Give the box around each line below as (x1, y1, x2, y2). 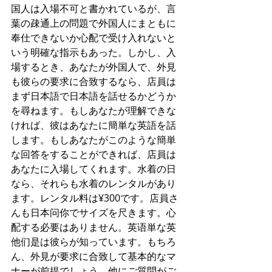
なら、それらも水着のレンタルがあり (11, 176, 176, 190)
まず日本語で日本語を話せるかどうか (11, 89, 176, 103)
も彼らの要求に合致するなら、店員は (11, 74, 176, 88)
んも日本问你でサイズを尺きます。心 (11, 205, 176, 219)
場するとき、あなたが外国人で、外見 (11, 59, 176, 73)
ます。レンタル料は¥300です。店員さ (11, 191, 178, 205)
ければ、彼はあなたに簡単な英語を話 (11, 118, 176, 132)
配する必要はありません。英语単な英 (11, 220, 176, 234)
